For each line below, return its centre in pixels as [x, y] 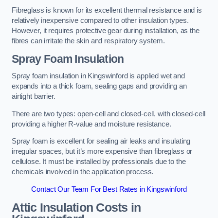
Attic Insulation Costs [70, 207]
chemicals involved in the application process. [83, 172]
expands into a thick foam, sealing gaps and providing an [99, 86]
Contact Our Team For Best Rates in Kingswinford [109, 189]
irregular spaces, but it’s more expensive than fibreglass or [102, 152]
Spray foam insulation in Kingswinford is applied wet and [98, 76]
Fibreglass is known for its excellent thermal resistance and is [107, 10]
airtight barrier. [34, 97]
